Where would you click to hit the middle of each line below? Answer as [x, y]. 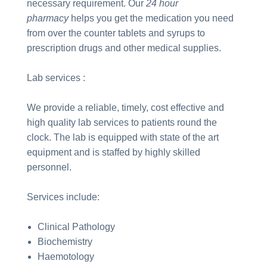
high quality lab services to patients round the [122, 123]
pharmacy [48, 18]
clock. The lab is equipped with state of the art [123, 138]
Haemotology [66, 257]
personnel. [49, 167]
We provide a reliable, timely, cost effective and [125, 108]
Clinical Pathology [76, 227]
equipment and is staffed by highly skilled [114, 153]
